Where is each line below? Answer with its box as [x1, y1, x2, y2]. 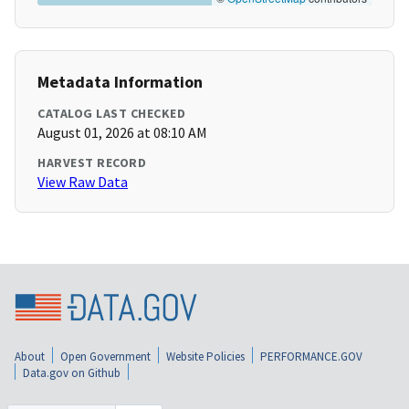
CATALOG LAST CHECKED [37, 105, 185, 122]
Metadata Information [37, 71, 203, 93]
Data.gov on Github [23, 364, 121, 381]
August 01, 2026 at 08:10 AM [37, 123, 207, 142]
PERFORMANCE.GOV [260, 348, 362, 364]
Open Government [60, 348, 151, 364]
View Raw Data [37, 173, 128, 192]
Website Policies [166, 348, 245, 364]
